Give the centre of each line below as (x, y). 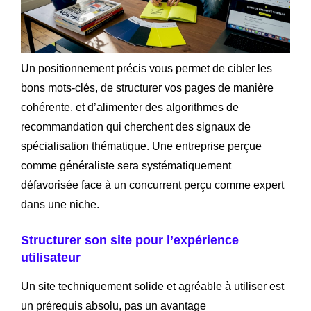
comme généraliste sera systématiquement (126, 166)
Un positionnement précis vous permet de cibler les (146, 69)
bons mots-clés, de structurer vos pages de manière (147, 88)
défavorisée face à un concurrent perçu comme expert (152, 185)
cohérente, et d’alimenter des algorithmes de (130, 108)
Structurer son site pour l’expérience (130, 241)
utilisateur (51, 258)
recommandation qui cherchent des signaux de (136, 127)
